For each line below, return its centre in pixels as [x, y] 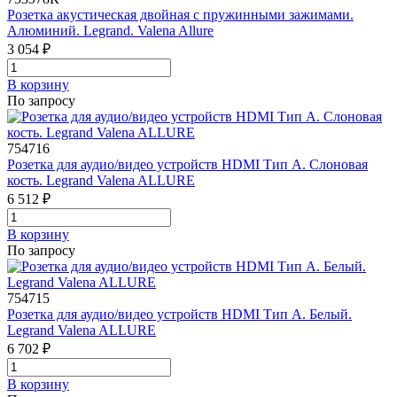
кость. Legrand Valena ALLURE [101, 180]
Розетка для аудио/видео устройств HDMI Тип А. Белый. [179, 314]
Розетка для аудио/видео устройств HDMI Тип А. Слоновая [187, 164]
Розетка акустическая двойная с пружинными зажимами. [180, 14]
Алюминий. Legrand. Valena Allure [110, 30]
